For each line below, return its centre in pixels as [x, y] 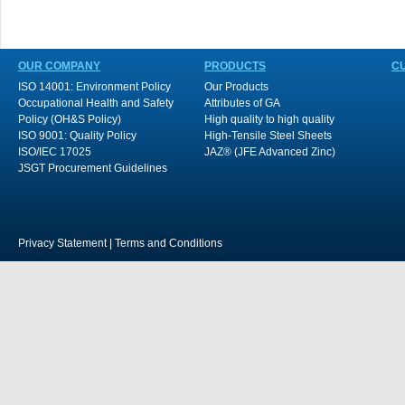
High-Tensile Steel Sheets [268, 136]
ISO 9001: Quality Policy [77, 136]
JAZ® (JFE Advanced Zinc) [270, 152]
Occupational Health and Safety [96, 103]
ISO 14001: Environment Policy [94, 87]
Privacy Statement [62, 243]
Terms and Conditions [169, 243]
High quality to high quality [269, 119]
